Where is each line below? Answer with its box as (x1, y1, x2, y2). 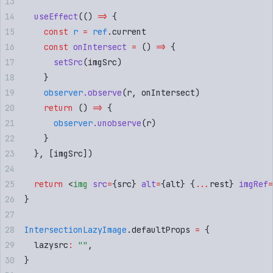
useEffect (24, 10, 78, 22)
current (112, 26, 146, 37)
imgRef (234, 178, 268, 190)
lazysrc (24, 239, 68, 250)
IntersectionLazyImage (24, 224, 127, 235)
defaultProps (132, 224, 190, 235)
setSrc (24, 56, 83, 68)
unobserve (97, 117, 141, 129)
